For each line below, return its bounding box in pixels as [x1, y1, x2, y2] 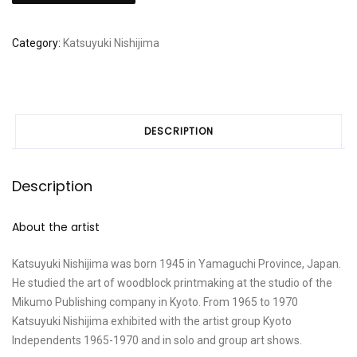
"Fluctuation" [10, 9, 74, 22]
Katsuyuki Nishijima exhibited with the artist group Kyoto [11, 315, 292, 328]
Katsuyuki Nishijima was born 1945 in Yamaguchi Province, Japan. [11, 257, 341, 270]
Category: [11, 37, 63, 49]
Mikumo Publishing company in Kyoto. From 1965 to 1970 [11, 296, 298, 308]
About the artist [11, 219, 100, 235]
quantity [10, 28, 53, 41]
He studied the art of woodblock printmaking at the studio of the [11, 277, 332, 289]
